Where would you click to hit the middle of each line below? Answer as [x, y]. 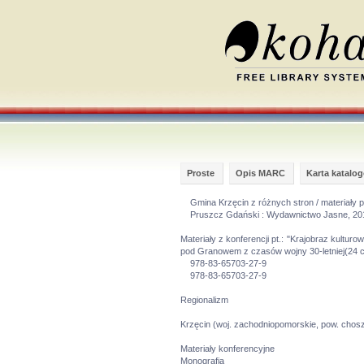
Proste [201, 173]
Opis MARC [260, 173]
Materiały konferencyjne [232, 349]
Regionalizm [204, 300]
